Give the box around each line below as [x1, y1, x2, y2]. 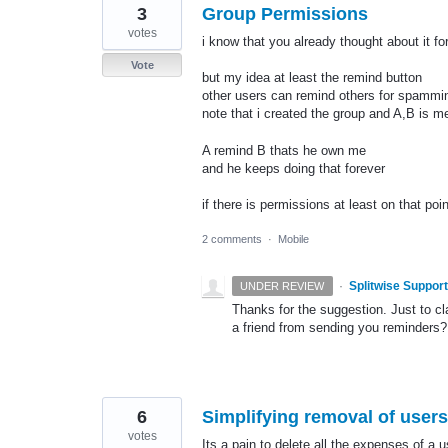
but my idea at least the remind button [202, 70, 422, 86]
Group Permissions [202, 4, 368, 25]
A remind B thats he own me [202, 142, 366, 158]
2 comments [202, 232, 262, 245]
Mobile [278, 232, 309, 245]
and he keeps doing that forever [202, 160, 385, 176]
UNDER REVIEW [240, 279, 325, 292]
